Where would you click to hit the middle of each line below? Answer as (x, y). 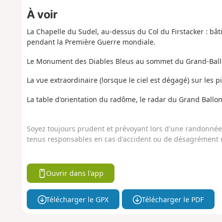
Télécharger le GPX (78, 199)
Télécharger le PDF (172, 199)
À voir (42, 14)
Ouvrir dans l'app (75, 173)
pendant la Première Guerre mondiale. (91, 42)
